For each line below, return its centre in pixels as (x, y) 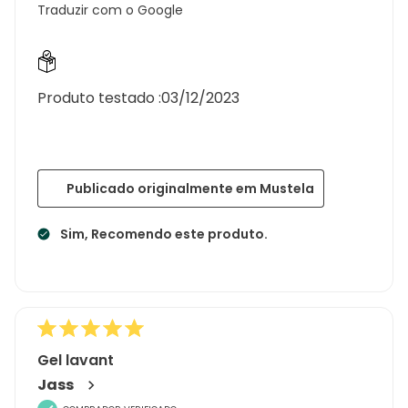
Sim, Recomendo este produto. (164, 234)
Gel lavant (76, 360)
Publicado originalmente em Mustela (190, 188)
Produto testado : (99, 97)
